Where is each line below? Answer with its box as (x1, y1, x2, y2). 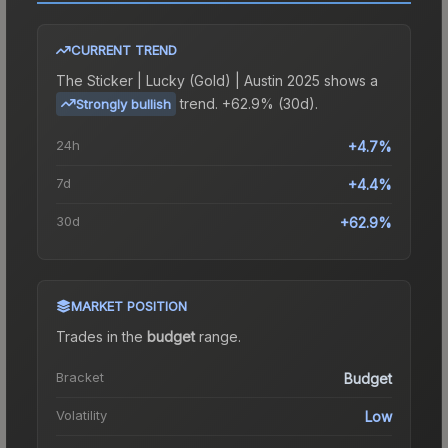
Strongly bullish (76, 95, 171, 112)
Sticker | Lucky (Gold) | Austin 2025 (87, 71, 320, 89)
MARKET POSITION (71, 297, 187, 314)
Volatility (56, 406, 107, 423)
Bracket (56, 368, 104, 385)
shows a (320, 71, 378, 89)
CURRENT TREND (71, 41, 177, 58)
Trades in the (56, 327, 147, 345)
